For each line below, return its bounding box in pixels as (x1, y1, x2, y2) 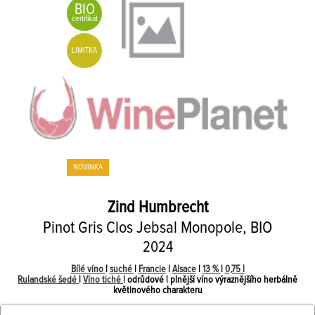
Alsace (172, 264, 196, 274)
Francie (138, 264, 166, 274)
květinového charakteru (112, 285, 202, 295)
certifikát (71, 15, 98, 23)
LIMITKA (72, 46, 97, 55)
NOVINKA (73, 162, 103, 172)
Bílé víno (70, 264, 105, 274)
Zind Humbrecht (107, 199, 208, 216)
